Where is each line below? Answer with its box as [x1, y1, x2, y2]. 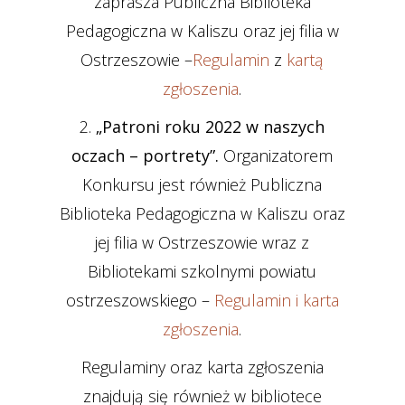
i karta [295, 289, 339, 312]
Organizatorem [223, 145, 334, 167]
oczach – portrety [71, 145, 211, 167]
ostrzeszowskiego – [65, 289, 214, 312]
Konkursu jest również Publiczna [82, 174, 323, 196]
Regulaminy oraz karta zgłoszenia [80, 356, 324, 379]
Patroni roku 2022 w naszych [102, 116, 325, 138]
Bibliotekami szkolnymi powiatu [88, 260, 317, 283]
